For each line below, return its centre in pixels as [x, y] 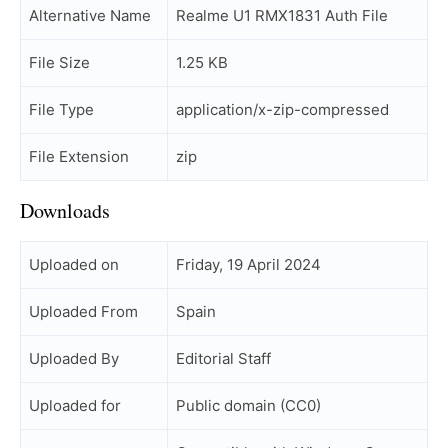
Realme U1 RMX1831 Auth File [282, 15]
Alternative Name [90, 15]
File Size [59, 62]
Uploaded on [74, 264]
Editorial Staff [223, 358]
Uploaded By [74, 358]
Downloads [65, 210]
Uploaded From [83, 311]
